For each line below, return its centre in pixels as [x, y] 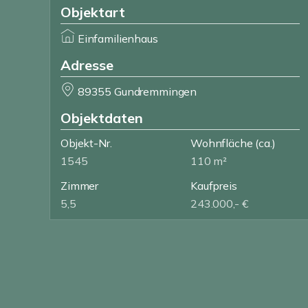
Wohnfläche [222, 143]
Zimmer [80, 186]
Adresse [87, 65]
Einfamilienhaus [118, 38]
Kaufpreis [214, 186]
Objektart [93, 12]
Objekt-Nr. [86, 143]
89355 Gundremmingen [137, 91]
